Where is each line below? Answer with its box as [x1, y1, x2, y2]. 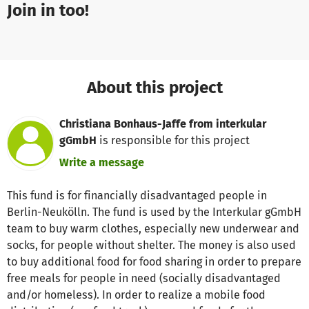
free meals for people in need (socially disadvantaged [7, 271, 281, 285]
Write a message [59, 155, 145, 169]
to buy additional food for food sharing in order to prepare [7, 255, 301, 268]
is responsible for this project [97, 133, 250, 147]
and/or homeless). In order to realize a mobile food [7, 288, 266, 301]
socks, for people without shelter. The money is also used [7, 238, 296, 252]
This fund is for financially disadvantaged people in [7, 188, 267, 202]
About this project [86, 77, 223, 98]
